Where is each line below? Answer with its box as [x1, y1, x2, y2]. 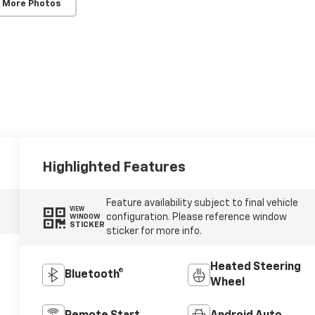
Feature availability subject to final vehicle [105, 198, 298, 208]
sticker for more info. [105, 226, 202, 236]
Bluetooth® [65, 269, 124, 281]
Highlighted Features [42, 160, 186, 174]
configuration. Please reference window [105, 212, 287, 222]
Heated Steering [210, 261, 301, 273]
